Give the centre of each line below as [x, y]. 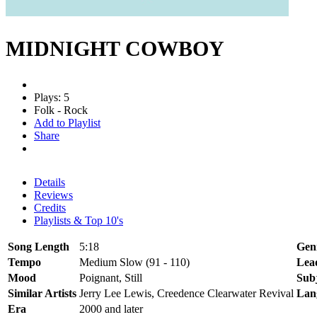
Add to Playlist [67, 122]
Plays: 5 [52, 97]
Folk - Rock [61, 110]
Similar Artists [42, 293]
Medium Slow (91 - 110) [134, 262]
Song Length [39, 246]
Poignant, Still [111, 277]
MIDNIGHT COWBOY [115, 48]
